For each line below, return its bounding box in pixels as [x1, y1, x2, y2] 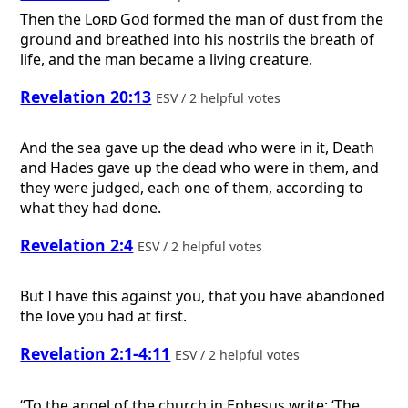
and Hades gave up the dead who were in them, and [20, 158, 380, 178]
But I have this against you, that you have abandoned [20, 286, 386, 307]
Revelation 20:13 [20, 85, 152, 107]
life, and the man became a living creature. [20, 49, 313, 69]
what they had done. [20, 198, 162, 219]
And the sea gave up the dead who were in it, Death [20, 138, 375, 158]
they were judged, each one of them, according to [20, 178, 364, 199]
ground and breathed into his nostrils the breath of [20, 29, 375, 49]
